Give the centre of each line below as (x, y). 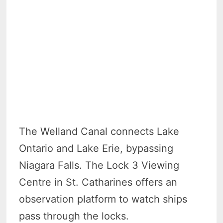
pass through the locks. (74, 216)
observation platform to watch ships (103, 199)
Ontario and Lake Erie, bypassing (96, 148)
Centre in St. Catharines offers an (98, 182)
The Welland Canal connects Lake (99, 131)
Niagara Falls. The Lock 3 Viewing (99, 165)
